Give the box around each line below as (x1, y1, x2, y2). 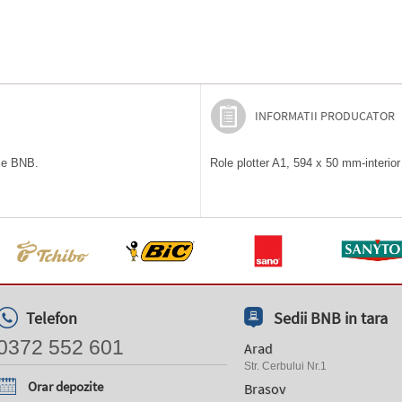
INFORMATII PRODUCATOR (255, 108, 395, 124)
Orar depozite (28, 378, 103, 395)
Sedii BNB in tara (274, 308, 388, 328)
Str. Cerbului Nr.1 (244, 360, 327, 372)
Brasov (244, 380, 285, 398)
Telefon (26, 308, 77, 328)
